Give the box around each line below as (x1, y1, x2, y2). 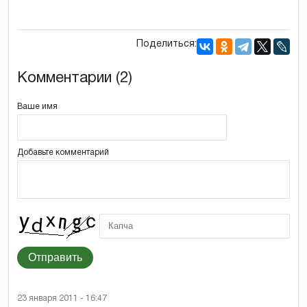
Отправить (28, 251, 82, 263)
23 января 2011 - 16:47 (17, 294, 107, 302)
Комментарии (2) (17, 71, 132, 85)
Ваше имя (17, 102, 58, 110)
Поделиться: (136, 39, 197, 49)
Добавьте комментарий (17, 148, 109, 156)
